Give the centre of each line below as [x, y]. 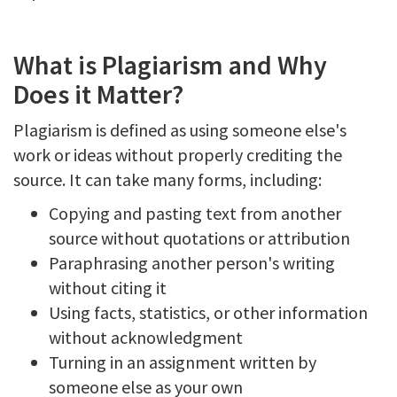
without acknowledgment [146, 337]
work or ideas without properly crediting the [178, 155]
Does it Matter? [98, 94]
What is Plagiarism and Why [170, 65]
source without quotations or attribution [199, 238]
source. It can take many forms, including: [167, 179]
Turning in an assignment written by [183, 362]
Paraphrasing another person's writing [192, 263]
